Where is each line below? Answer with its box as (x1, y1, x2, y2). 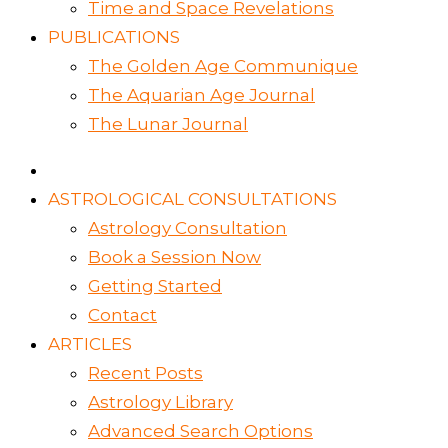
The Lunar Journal (88, 114, 248, 135)
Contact (88, 305, 157, 326)
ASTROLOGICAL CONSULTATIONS (48, 189, 337, 210)
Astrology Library (88, 392, 233, 413)
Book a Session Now (88, 247, 261, 268)
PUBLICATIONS (48, 27, 180, 48)
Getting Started (88, 276, 222, 297)
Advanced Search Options (88, 421, 313, 442)
